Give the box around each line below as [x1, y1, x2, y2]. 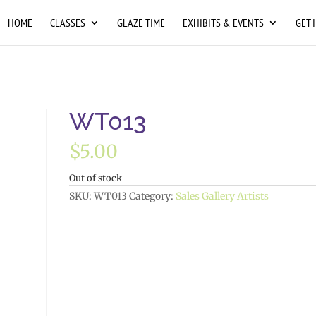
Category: [129, 190, 176, 202]
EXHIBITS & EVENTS [182, 16, 264, 30]
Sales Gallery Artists [176, 190, 269, 202]
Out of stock [69, 172, 123, 184]
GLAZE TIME [116, 16, 165, 30]
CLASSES [49, 16, 85, 30]
